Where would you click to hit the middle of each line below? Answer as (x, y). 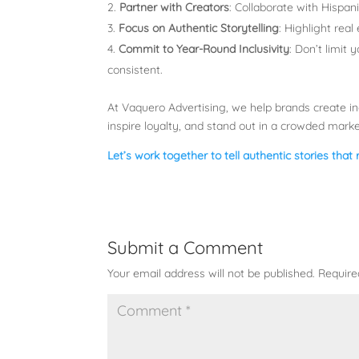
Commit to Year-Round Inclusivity (204, 48)
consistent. (135, 69)
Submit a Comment (186, 247)
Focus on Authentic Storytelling (199, 28)
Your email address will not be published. (212, 273)
